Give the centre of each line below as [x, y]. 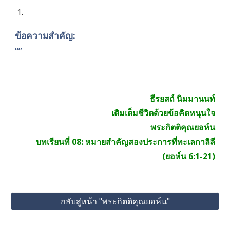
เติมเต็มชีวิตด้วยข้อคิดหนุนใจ [163, 113]
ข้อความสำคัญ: [45, 35]
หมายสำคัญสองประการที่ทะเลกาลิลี [150, 142]
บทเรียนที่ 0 [56, 142]
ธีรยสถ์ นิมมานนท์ [182, 99]
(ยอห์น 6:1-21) [188, 156]
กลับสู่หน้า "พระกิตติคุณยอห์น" [115, 201]
